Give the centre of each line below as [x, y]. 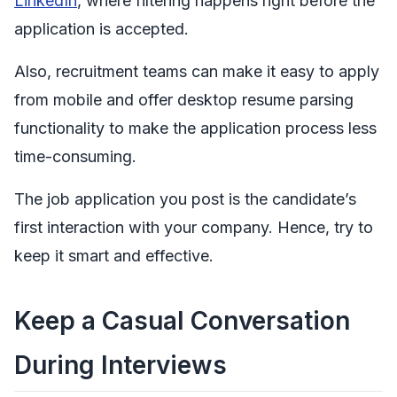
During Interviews [121, 365]
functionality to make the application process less [195, 128]
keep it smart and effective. [114, 255]
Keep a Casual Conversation [182, 320]
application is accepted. [101, 28]
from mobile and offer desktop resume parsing [184, 99]
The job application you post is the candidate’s [185, 198]
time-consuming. [75, 156]
